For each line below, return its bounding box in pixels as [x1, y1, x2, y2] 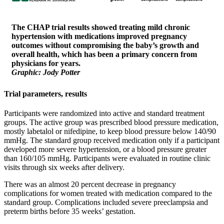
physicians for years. [11, 58, 80, 67]
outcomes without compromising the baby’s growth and [11, 40, 199, 49]
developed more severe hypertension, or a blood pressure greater [4, 145, 206, 154]
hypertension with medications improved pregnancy [11, 31, 187, 40]
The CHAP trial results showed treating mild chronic [11, 22, 190, 31]
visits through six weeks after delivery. [4, 163, 124, 172]
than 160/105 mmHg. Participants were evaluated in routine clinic [4, 154, 210, 163]
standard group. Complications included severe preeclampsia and [4, 198, 208, 207]
